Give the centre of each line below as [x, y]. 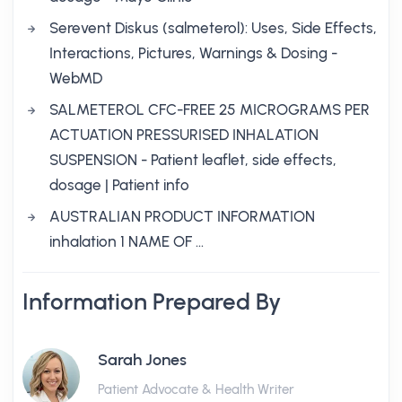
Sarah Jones [142, 360]
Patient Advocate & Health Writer [196, 389]
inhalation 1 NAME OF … [127, 241]
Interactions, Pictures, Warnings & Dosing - [193, 53]
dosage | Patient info [119, 185]
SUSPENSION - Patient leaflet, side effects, [193, 160]
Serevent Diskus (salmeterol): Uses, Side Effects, [213, 28]
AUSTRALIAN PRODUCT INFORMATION [182, 216]
